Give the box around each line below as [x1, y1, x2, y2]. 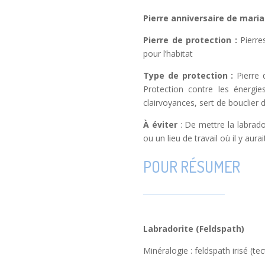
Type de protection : [143, 70, 237, 82]
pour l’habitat [143, 48, 193, 60]
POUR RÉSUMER [143, 156, 240, 176]
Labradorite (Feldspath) [143, 223, 244, 235]
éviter [151, 119, 180, 131]
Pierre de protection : [143, 34, 241, 46]
